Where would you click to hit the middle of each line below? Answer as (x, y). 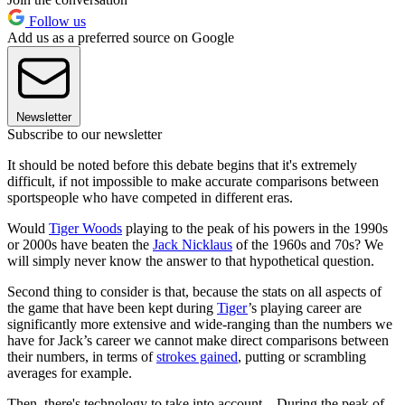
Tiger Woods (85, 229)
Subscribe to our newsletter (85, 135)
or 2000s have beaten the (80, 245)
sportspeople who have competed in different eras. (152, 198)
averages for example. (70, 373)
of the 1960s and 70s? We (308, 245)
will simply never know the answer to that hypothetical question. (191, 261)
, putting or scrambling (302, 357)
